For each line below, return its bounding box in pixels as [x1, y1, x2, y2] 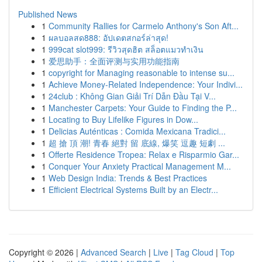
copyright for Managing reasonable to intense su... [49, 67, 235, 78]
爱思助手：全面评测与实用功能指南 [49, 55, 180, 67]
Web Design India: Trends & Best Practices [49, 172, 207, 184]
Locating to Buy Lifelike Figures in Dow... [49, 113, 198, 125]
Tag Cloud [175, 246, 213, 258]
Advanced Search [81, 246, 146, 258]
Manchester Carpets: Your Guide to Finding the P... [49, 102, 237, 113]
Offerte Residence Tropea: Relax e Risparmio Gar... [49, 149, 239, 160]
